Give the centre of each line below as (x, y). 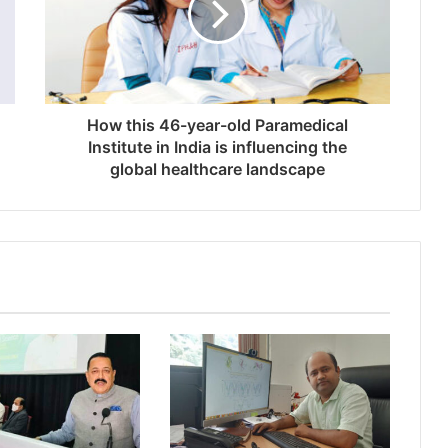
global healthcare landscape (217, 168)
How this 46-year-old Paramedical (217, 124)
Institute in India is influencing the (217, 146)
